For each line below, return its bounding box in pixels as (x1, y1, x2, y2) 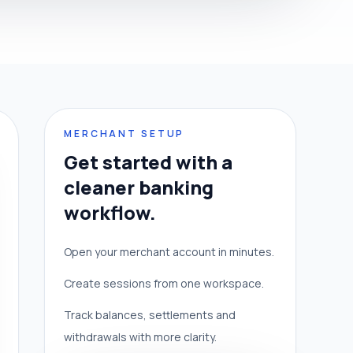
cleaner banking (64, 174, 214, 201)
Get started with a (64, 149, 232, 176)
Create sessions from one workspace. (64, 276, 264, 292)
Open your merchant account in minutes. (64, 244, 274, 260)
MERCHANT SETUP (64, 127, 185, 141)
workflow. (64, 199, 156, 226)
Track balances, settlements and (64, 307, 236, 323)
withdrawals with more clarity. (64, 329, 217, 345)
